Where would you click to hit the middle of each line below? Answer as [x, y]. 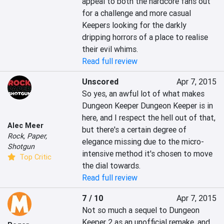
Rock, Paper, [27, 136]
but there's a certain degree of [134, 130]
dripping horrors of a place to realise [145, 37]
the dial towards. [111, 166]
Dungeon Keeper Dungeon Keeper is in [148, 106]
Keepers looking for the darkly [134, 25]
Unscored [100, 82]
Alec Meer [25, 126]
